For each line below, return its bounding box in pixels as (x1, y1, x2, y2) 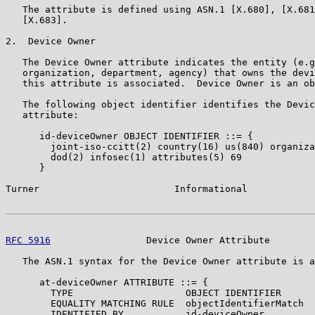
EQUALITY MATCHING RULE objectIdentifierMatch (6, 297, 304, 309)
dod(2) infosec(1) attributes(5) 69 (6, 151, 242, 162)
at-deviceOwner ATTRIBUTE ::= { (6, 276, 208, 288)
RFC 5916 (6, 234, 51, 245)
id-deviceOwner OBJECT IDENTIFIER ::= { (6, 130, 253, 141)
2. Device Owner (6, 35, 96, 46)
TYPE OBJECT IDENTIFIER (6, 287, 281, 298)
